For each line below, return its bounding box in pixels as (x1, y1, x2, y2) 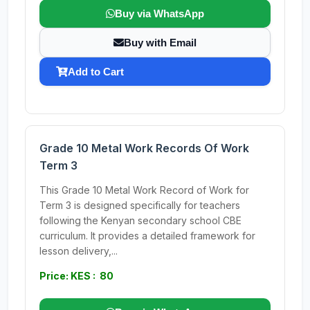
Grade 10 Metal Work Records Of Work (39, 141, 249, 155)
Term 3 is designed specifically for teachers (39, 199, 240, 211)
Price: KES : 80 (39, 270, 113, 282)
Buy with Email (124, 37, 197, 48)
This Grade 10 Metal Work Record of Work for (39, 184, 249, 196)
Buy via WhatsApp (115, 8, 204, 19)
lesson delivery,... (39, 245, 118, 257)
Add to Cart (68, 66, 124, 77)
